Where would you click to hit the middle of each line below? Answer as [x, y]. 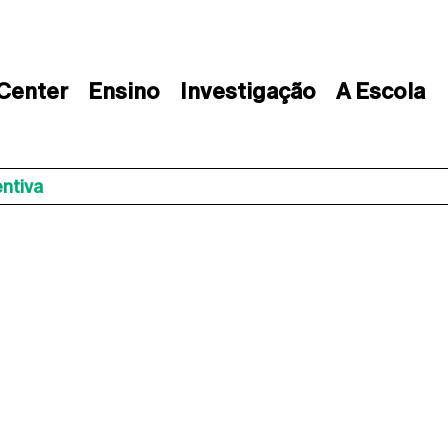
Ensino [123, 91]
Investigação [247, 91]
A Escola [380, 91]
